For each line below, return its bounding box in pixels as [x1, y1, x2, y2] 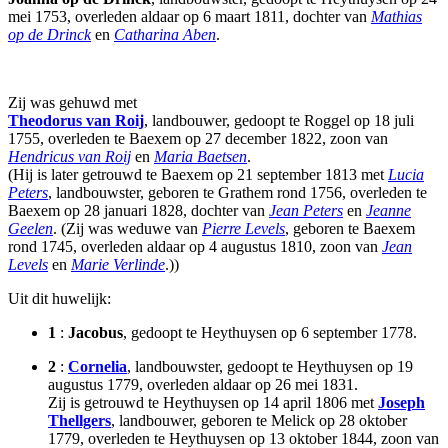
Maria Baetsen [154, 148, 247, 166]
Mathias [371, 8, 422, 26]
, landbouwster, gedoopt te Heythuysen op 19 [127, 358, 413, 376]
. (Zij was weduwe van [53, 220, 202, 238]
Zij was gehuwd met [8, 94, 137, 112]
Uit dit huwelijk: [8, 290, 111, 308]
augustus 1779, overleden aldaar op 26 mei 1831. [48, 376, 358, 394]
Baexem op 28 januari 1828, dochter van [8, 202, 269, 220]
